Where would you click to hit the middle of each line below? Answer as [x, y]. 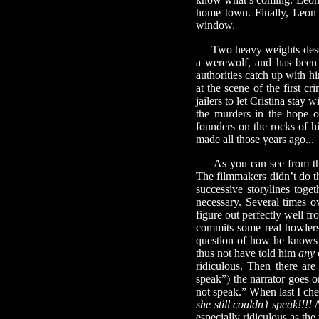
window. [215, 25]
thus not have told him [247, 253]
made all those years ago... [255, 139]
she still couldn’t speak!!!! [254, 304]
